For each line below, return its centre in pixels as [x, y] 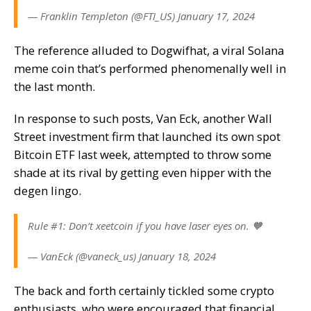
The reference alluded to [82, 50]
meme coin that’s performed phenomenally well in [150, 68]
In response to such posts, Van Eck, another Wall [143, 118]
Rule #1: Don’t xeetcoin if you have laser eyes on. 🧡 [145, 226]
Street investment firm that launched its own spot [147, 136]
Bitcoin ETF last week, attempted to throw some [143, 154]
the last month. [54, 86]
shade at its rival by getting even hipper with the [143, 173]
